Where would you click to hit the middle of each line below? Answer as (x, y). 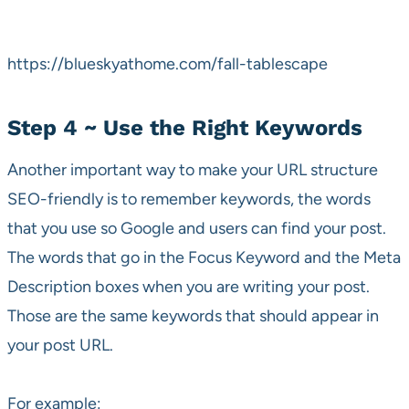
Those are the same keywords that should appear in (193, 316)
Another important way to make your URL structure (193, 170)
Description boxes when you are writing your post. (189, 287)
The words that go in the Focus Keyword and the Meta (204, 258)
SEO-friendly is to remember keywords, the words (189, 199)
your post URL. (60, 346)
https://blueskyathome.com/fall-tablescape (168, 64)
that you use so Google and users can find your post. (197, 229)
